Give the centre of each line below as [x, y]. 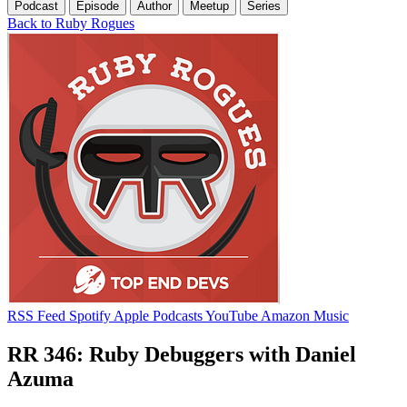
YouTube [232, 315]
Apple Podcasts [158, 315]
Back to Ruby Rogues [71, 23]
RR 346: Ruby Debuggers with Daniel [182, 354]
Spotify [90, 315]
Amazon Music [305, 315]
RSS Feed [36, 315]
